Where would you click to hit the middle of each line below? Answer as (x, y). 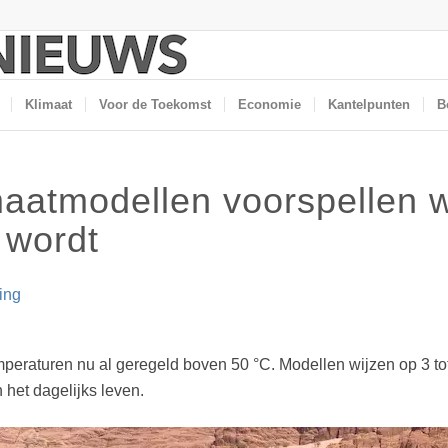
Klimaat (48, 104)
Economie (269, 104)
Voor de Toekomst (155, 104)
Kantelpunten (369, 104)
